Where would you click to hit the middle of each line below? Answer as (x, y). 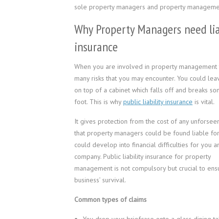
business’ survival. (100, 180)
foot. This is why (99, 102)
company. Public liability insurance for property (142, 156)
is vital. (204, 102)
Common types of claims (110, 199)
